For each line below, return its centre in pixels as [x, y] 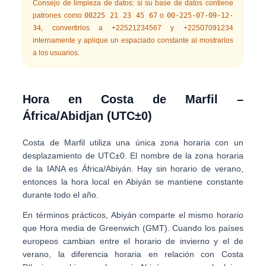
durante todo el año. [61, 195]
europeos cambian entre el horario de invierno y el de [133, 241]
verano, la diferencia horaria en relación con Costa [133, 254]
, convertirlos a [77, 28]
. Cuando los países [205, 228]
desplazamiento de [60, 156]
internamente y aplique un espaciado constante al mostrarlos [133, 40]
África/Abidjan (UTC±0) [88, 116]
